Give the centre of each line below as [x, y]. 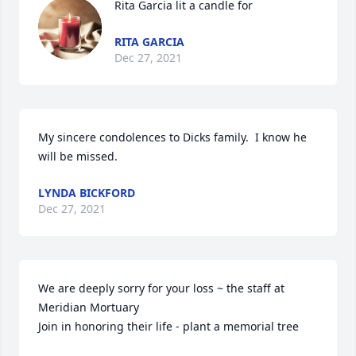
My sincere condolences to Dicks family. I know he [172, 137]
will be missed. [78, 156]
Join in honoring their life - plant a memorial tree [168, 326]
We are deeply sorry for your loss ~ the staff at [161, 288]
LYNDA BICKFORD [87, 193]
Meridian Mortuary [89, 307]
